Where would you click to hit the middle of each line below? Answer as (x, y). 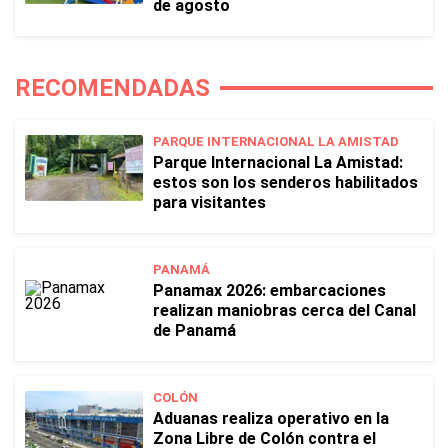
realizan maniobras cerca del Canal (284, 310)
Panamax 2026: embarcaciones (269, 290)
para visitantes (209, 202)
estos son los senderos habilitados (285, 182)
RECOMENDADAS (112, 88)
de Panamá (194, 330)
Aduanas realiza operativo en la (271, 418)
